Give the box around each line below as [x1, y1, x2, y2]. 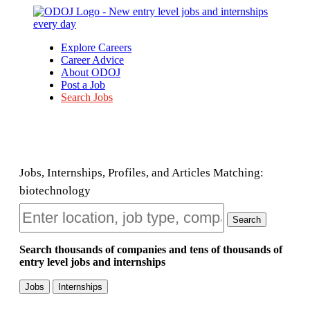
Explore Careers [61, 42, 131, 53]
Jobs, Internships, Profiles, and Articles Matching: [19, 166, 264, 179]
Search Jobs [61, 91, 113, 103]
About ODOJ [61, 66, 120, 78]
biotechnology [19, 184, 91, 197]
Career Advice [61, 54, 124, 66]
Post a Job [61, 79, 105, 91]
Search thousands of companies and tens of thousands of [19, 244, 282, 255]
